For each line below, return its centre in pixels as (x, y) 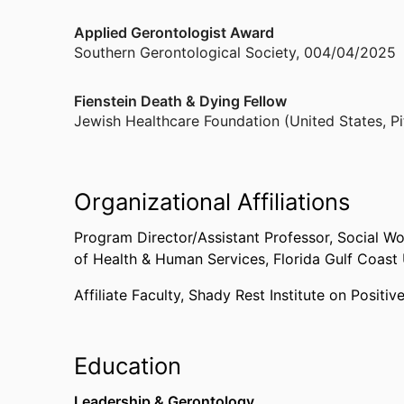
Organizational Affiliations (212, 202)
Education (128, 366)
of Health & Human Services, (174, 259)
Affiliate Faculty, (131, 295)
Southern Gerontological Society (185, 52)
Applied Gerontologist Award (174, 32)
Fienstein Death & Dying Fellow (180, 101)
